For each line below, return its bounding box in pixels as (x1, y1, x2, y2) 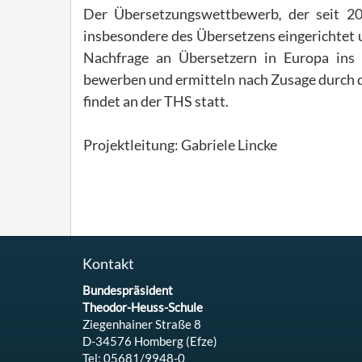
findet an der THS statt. (83, 92, 229, 111)
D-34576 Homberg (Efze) (82, 334, 217, 349)
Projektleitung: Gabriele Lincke (83, 136, 277, 154)
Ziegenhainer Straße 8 (82, 317, 201, 332)
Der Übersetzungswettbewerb (83, 5, 280, 23)
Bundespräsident (82, 283, 173, 298)
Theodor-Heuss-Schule (82, 300, 203, 315)
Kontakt (82, 255, 134, 273)
